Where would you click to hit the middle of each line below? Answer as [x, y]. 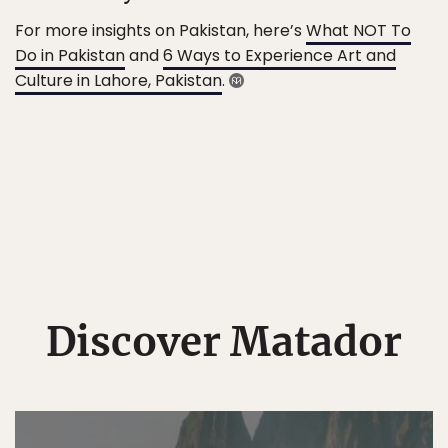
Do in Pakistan [70, 55]
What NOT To [358, 30]
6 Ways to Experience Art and [279, 55]
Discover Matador [224, 342]
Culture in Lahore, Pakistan [118, 80]
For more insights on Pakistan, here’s [160, 30]
